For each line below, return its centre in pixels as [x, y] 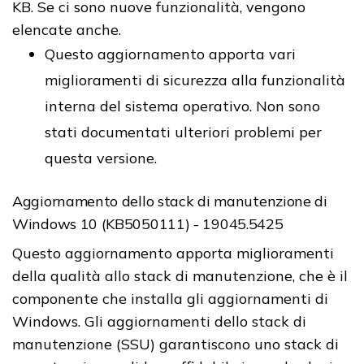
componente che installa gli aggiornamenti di [170, 298]
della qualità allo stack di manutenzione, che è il [180, 275]
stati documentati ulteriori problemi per [183, 132]
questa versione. [103, 158]
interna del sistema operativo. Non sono [182, 106]
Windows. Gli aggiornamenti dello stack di [159, 321]
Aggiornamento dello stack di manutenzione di [170, 201]
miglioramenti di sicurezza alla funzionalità [195, 80]
